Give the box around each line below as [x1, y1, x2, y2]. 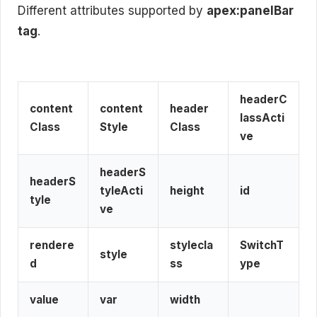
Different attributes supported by [18, 4, 207, 18]
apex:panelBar [207, 4, 294, 18]
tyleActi [100, 184, 143, 197]
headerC [240, 93, 287, 106]
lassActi [240, 111, 284, 125]
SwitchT [240, 238, 284, 252]
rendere [30, 238, 74, 252]
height [170, 184, 204, 197]
